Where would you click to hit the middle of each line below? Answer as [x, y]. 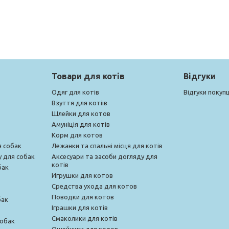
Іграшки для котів [79, 207]
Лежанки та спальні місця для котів [107, 145]
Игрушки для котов [82, 175]
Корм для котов [77, 135]
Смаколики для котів [84, 218]
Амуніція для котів [81, 124]
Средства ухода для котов [94, 186]
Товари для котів [88, 76]
